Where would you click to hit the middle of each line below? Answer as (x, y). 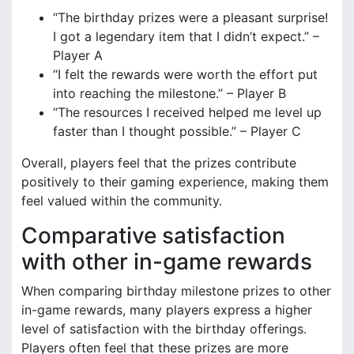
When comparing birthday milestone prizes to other (176, 290)
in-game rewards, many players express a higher (167, 309)
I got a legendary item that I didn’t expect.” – (186, 36)
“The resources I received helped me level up (187, 112)
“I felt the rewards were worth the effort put (185, 74)
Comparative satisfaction (153, 235)
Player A (78, 55)
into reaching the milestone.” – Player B (169, 93)
